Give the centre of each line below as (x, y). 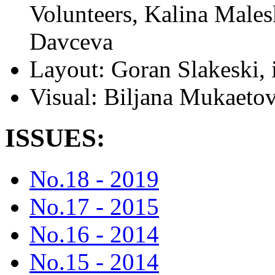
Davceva (71, 41)
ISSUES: (55, 137)
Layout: (70, 69)
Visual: (67, 96)
